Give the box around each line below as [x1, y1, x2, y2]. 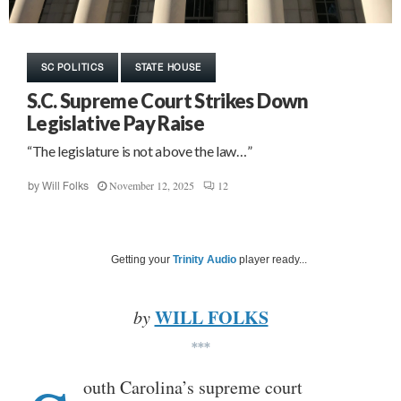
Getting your [111, 253, 173, 266]
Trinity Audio [173, 253, 236, 266]
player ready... [236, 253, 307, 266]
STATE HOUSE [134, 62, 201, 73]
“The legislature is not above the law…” [27, 142, 252, 159]
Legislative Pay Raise [27, 111, 205, 135]
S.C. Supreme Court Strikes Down [27, 89, 309, 113]
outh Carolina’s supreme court [83, 375, 303, 399]
